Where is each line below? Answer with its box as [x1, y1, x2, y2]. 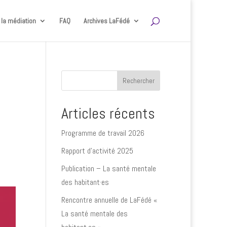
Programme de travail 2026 [61, 128, 144, 138]
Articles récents [61, 104, 155, 123]
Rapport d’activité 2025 [61, 145, 133, 156]
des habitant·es [61, 177, 109, 187]
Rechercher [123, 76, 155, 85]
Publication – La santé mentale [61, 163, 156, 174]
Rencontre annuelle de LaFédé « [61, 195, 158, 205]
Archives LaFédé [84, 16, 130, 25]
